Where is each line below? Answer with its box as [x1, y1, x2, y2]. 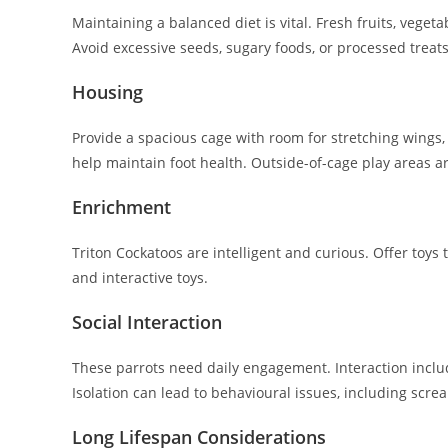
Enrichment [72, 195, 171, 220]
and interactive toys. [72, 268, 208, 288]
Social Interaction [72, 310, 222, 335]
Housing [72, 80, 143, 105]
